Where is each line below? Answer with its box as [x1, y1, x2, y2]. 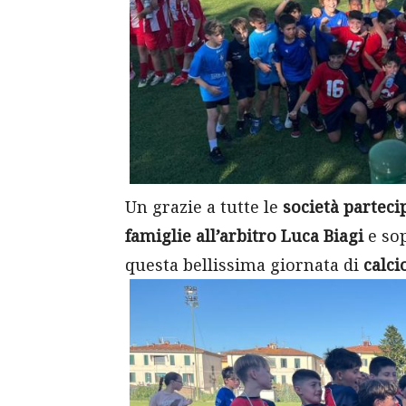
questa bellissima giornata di [125, 253, 363, 275]
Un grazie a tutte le [125, 195, 283, 217]
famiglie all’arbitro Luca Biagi [125, 224, 363, 246]
